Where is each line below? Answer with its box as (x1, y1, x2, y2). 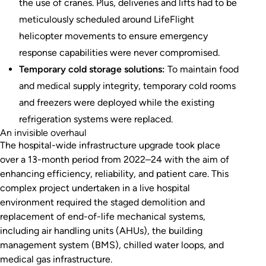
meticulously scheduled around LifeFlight (19, 13, 194, 25)
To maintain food (165, 63, 239, 75)
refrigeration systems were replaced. (19, 113, 173, 125)
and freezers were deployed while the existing (19, 96, 214, 108)
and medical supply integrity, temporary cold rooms (19, 80, 236, 91)
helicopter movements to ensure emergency (19, 30, 208, 42)
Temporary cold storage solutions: (19, 63, 165, 75)
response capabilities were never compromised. (19, 46, 220, 58)
